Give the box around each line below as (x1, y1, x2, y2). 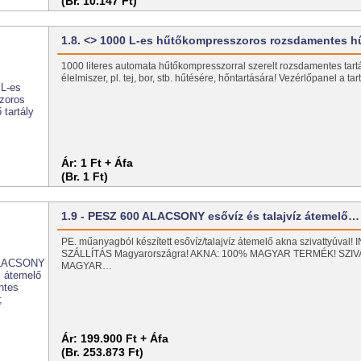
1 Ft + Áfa (81, 156, 134, 169)
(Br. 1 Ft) (61, 169, 109, 183)
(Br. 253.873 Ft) (61, 345, 144, 359)
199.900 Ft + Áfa (81, 331, 169, 345)
